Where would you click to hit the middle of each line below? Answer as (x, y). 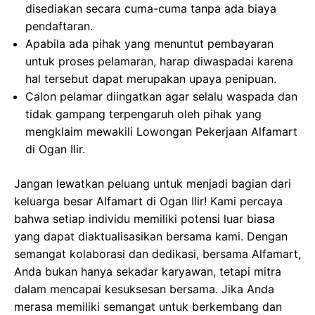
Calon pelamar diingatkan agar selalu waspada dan (161, 97)
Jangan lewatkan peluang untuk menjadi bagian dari (153, 184)
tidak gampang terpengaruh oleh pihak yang (143, 114)
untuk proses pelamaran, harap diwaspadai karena (159, 62)
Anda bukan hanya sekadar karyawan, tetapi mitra (148, 272)
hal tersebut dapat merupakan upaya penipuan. (151, 79)
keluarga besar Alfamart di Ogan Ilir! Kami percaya (148, 201)
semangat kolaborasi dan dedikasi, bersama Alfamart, (157, 254)
